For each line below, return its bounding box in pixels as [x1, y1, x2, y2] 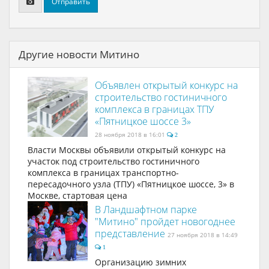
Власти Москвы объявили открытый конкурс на [28, 144, 226, 156]
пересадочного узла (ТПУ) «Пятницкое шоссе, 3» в [28, 178, 234, 190]
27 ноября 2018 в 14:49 [168, 230, 238, 239]
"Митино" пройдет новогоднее [95, 214, 235, 228]
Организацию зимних [95, 256, 186, 268]
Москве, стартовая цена [28, 189, 127, 201]
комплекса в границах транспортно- [28, 166, 179, 178]
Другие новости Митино [19, 47, 139, 61]
